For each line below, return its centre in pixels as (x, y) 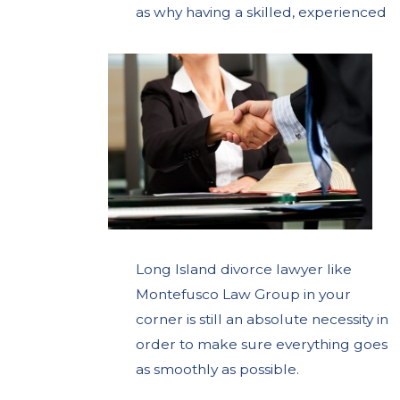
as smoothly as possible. (218, 369)
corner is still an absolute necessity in (262, 319)
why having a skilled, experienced (271, 12)
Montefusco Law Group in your (244, 294)
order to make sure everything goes (262, 344)
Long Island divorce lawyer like (244, 269)
